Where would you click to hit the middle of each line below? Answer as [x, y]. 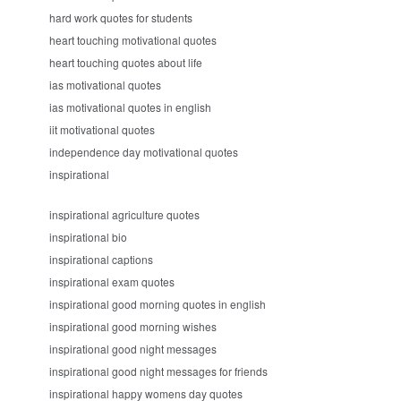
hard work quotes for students [121, 17]
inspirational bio [88, 237]
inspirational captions [101, 259]
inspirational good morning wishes [133, 326]
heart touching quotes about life [126, 62]
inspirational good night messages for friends [158, 371]
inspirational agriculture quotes [124, 214]
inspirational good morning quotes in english [158, 304]
